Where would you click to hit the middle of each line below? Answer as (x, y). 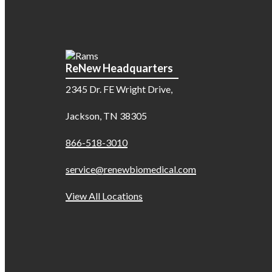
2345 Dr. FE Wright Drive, (119, 89)
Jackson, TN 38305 (106, 116)
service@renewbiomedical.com (131, 169)
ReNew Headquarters (119, 68)
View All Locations (104, 196)
